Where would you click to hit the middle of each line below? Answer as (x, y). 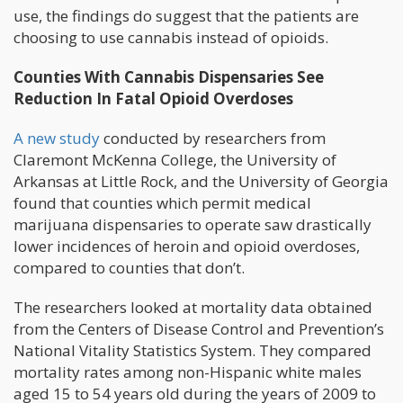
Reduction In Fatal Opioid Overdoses (153, 98)
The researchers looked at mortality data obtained (193, 307)
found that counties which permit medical (162, 202)
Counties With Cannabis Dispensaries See (169, 76)
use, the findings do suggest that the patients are (186, 15)
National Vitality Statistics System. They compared (193, 350)
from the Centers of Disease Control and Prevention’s (199, 328)
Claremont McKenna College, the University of (175, 159)
